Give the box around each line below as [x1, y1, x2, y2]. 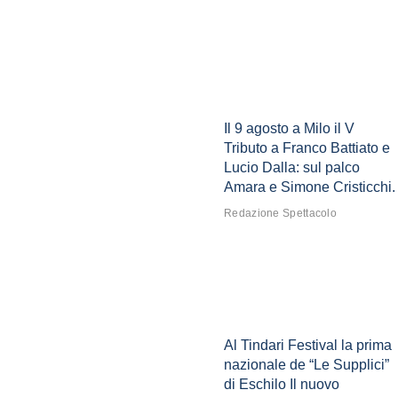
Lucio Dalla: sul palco [224, 160, 360, 176]
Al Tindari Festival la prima [224, 338, 392, 354]
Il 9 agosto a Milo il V [224, 121, 354, 137]
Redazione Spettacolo [224, 207, 337, 220]
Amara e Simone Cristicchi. [224, 179, 395, 195]
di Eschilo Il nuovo [224, 377, 339, 393]
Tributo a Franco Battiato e [224, 140, 390, 156]
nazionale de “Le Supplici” [224, 357, 389, 373]
